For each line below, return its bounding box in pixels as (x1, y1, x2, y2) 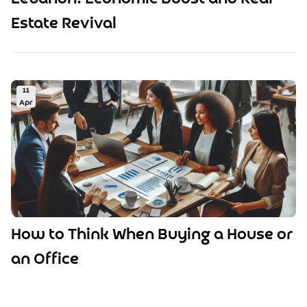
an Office (11, 251, 79, 268)
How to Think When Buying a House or (11, 227, 293, 243)
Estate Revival (11, 16, 116, 32)
